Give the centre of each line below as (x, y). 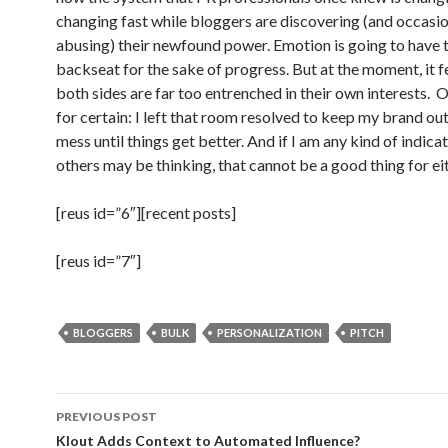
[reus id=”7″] (98, 260)
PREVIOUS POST (106, 416)
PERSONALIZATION (269, 332)
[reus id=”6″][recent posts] (146, 212)
